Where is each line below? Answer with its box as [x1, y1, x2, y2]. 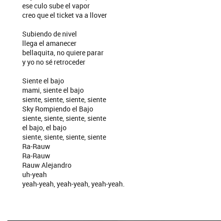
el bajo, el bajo [22, 123, 67, 132]
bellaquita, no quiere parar [22, 48, 104, 57]
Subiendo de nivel [22, 29, 77, 38]
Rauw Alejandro [22, 160, 72, 170]
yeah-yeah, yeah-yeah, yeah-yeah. [22, 179, 125, 188]
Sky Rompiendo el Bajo [22, 104, 93, 113]
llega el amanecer [22, 38, 76, 48]
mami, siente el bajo [22, 85, 84, 95]
